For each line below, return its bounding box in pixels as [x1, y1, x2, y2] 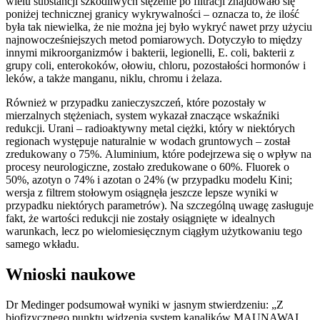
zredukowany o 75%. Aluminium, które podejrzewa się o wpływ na [6, 148, 311, 161]
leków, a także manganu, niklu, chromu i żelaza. [6, 72, 222, 85]
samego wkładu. [6, 238, 79, 251]
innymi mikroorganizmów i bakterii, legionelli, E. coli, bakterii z [6, 46, 294, 59]
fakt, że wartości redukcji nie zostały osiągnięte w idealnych [6, 212, 275, 225]
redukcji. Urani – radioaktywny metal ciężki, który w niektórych [6, 122, 295, 135]
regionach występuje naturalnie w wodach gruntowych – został [6, 135, 290, 148]
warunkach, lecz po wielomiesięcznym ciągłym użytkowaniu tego [6, 225, 302, 238]
